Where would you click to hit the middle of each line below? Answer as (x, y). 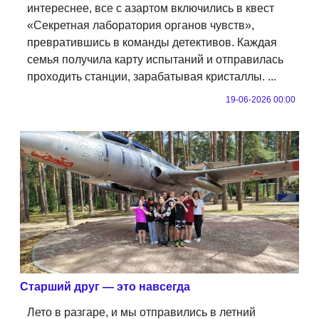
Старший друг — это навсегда (105, 286)
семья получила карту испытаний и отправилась (155, 59)
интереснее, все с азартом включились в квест (151, 8)
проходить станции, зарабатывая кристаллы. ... (152, 76)
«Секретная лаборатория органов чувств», (141, 25)
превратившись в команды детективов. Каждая (152, 42)
